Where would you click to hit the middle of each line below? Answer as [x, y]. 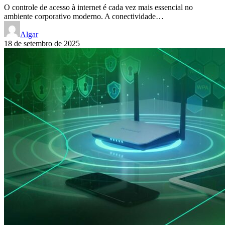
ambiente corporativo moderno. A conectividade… [84, 16]
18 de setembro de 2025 [42, 43]
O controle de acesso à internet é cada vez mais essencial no [98, 7]
